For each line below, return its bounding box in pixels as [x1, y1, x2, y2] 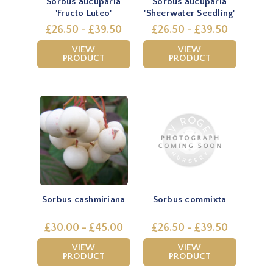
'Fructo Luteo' [55, 7, 112, 18]
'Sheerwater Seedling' [144, 7, 235, 18]
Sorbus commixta [152, 194, 227, 205]
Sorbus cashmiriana [41, 194, 126, 205]
